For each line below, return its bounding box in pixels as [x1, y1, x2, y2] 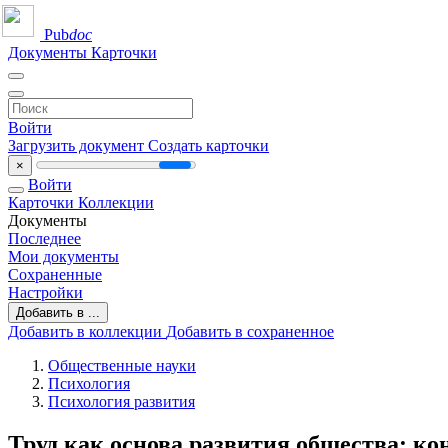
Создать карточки [148, 137, 269, 154]
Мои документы [8, 248, 119, 265]
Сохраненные [8, 266, 102, 283]
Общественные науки [48, 357, 196, 374]
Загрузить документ [8, 137, 148, 154]
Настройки [8, 284, 83, 301]
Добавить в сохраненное [166, 323, 334, 340]
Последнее [8, 230, 81, 247]
